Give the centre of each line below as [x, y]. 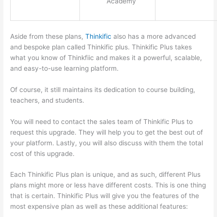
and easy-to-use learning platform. [65, 68]
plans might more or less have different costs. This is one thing [108, 185]
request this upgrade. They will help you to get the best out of [107, 132]
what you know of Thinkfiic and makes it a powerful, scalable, [106, 57]
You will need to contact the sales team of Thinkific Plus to [102, 121]
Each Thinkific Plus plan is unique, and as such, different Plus [106, 175]
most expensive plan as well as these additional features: [99, 207]
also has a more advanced [154, 36]
